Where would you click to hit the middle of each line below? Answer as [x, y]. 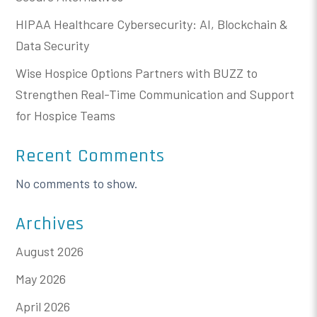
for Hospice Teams [66, 115]
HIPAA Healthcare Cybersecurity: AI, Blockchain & [152, 24]
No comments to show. [77, 183]
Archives [50, 224]
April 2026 [43, 306]
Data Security [53, 45]
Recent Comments [91, 156]
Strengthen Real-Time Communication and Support [155, 94]
